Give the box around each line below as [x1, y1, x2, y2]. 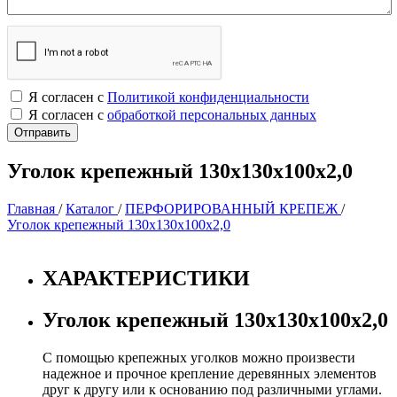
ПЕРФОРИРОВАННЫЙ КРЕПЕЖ [125, 200, 341, 216]
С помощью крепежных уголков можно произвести [43, 349, 355, 365]
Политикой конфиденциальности [107, 90, 309, 105]
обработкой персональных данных [107, 107, 316, 122]
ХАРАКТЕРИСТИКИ [43, 266, 250, 290]
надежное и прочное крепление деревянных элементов [43, 365, 377, 381]
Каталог [66, 200, 118, 216]
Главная [7, 200, 58, 216]
